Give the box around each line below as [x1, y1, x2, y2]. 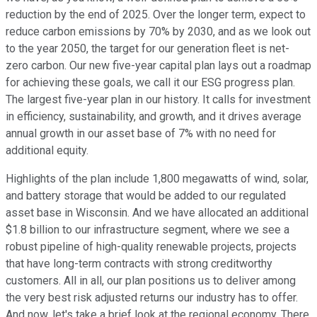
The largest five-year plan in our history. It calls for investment [6, 93, 311, 107]
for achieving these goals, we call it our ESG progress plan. [6, 76, 295, 90]
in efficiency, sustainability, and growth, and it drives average [6, 110, 301, 124]
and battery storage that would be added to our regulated [6, 189, 286, 203]
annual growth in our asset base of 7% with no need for [6, 127, 276, 141]
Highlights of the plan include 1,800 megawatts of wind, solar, [6, 172, 309, 186]
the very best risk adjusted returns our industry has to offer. [6, 291, 298, 305]
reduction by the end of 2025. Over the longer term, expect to [6, 8, 306, 22]
